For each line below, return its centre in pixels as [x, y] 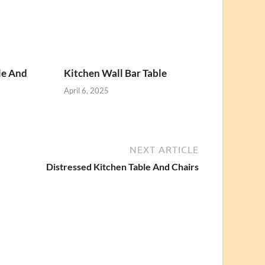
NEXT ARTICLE [164, 149]
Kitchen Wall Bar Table [116, 73]
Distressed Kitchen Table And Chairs [122, 166]
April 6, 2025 [87, 90]
